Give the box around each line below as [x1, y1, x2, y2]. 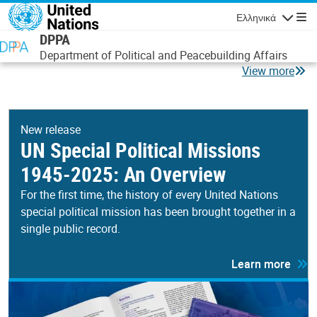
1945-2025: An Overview [21, 161, 226, 188]
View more [242, 63, 294, 79]
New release [21, 122, 81, 137]
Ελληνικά [236, 10, 276, 24]
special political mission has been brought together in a [21, 204, 296, 219]
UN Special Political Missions [21, 137, 260, 163]
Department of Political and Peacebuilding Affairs [40, 47, 287, 63]
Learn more [231, 256, 291, 272]
